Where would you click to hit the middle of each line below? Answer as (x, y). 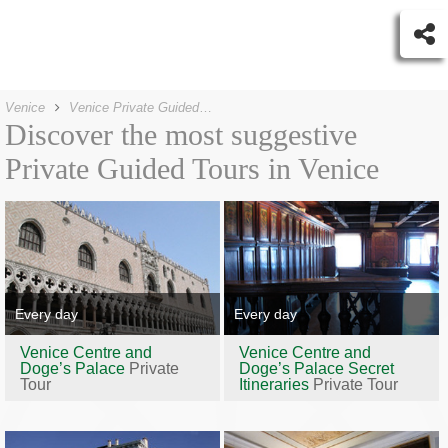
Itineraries (275, 384)
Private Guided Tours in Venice (192, 168)
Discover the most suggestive (181, 134)
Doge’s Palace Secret (316, 368)
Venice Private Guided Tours (205, 107)
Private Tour (355, 384)
